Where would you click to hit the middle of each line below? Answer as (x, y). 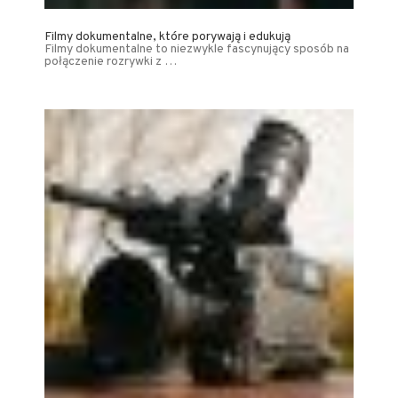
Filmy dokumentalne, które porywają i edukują (167, 37)
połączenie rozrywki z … (111, 62)
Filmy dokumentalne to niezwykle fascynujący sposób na (197, 49)
